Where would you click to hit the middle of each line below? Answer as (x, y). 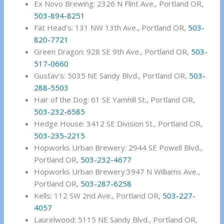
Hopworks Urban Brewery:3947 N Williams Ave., (117, 172)
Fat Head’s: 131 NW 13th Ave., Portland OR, (111, 28)
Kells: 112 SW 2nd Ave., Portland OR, (98, 196)
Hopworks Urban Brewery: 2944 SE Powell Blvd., (118, 148)
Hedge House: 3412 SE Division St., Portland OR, (118, 124)
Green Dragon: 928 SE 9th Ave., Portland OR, (113, 52)
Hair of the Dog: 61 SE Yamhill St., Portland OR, (115, 100)
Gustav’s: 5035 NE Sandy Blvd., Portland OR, (112, 76)
